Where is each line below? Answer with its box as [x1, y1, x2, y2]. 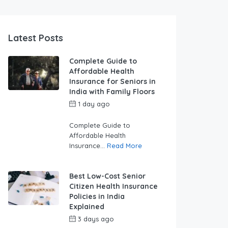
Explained [69, 202, 104, 212]
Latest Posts [8, 32, 63, 44]
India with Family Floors [69, 87, 155, 97]
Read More [107, 141, 142, 150]
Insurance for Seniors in [69, 77, 156, 87]
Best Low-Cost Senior [69, 172, 146, 181]
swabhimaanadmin [69, 110, 128, 119]
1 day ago [76, 100, 112, 108]
